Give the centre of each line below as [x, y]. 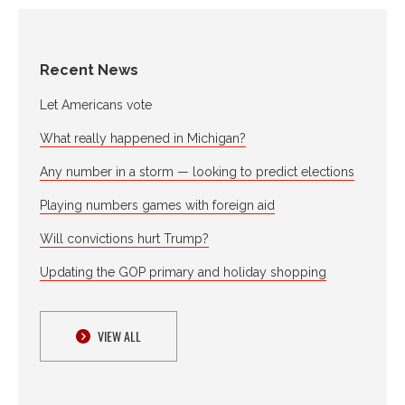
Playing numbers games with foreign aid [157, 205]
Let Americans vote [96, 104]
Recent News [89, 70]
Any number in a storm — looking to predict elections [197, 171]
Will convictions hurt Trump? [124, 238]
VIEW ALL [119, 335]
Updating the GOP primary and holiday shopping [183, 272]
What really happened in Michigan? [143, 138]
